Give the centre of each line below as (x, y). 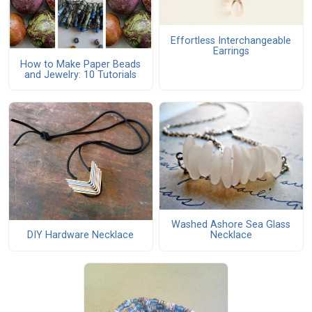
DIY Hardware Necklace (81, 235)
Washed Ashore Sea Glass (231, 225)
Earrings (231, 51)
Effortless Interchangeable (231, 40)
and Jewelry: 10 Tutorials (81, 75)
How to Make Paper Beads (81, 64)
